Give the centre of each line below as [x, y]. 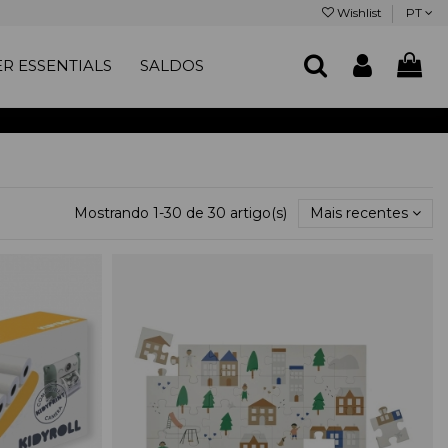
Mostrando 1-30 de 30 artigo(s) [182, 212]
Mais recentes [358, 212]
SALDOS [171, 66]
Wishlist [359, 12]
